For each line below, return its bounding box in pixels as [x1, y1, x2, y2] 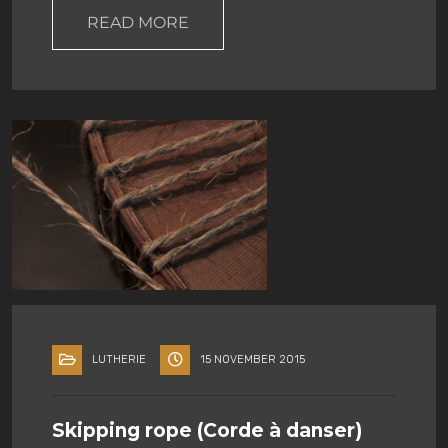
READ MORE [87, 13, 189, 32]
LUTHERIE [92, 353, 146, 366]
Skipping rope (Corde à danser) [52, 419, 362, 442]
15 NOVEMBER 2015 [200, 353, 305, 366]
